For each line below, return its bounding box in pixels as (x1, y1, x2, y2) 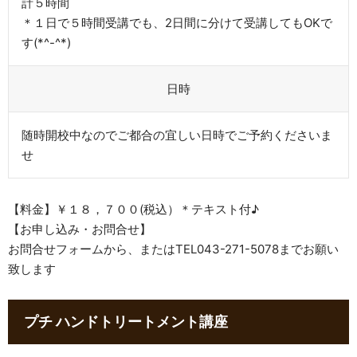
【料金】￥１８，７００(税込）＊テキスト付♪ (8, 202, 259, 218)
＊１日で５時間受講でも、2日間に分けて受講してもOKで (22, 14, 332, 30)
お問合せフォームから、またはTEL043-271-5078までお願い (8, 241, 339, 257)
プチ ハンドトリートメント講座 (24, 313, 228, 331)
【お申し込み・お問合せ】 (8, 222, 151, 237)
